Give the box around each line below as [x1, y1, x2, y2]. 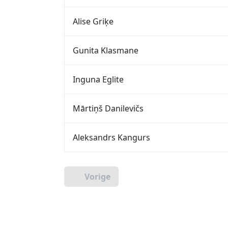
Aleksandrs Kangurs [73, 131, 150, 143]
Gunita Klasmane [73, 44, 138, 56]
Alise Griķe [73, 15, 113, 27]
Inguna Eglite [73, 73, 124, 85]
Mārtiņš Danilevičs [73, 102, 144, 114]
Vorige [82, 170, 110, 182]
